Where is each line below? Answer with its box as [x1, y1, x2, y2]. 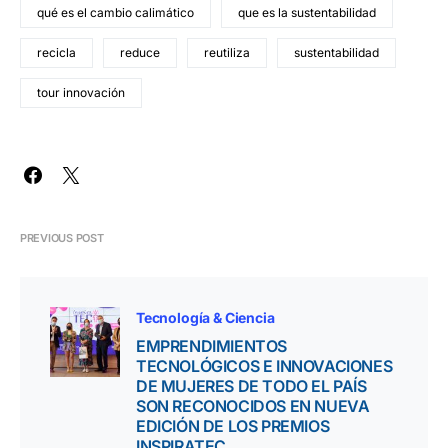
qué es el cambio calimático [37, 5, 194, 21]
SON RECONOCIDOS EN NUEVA [136, 396, 370, 417]
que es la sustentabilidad [238, 5, 376, 21]
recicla [37, 45, 76, 61]
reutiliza [204, 45, 250, 61]
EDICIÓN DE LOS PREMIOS [136, 416, 330, 437]
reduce [120, 45, 160, 61]
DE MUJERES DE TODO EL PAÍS [136, 376, 367, 397]
